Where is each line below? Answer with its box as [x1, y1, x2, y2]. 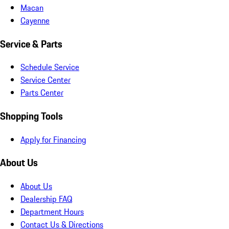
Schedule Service [20, 61, 79, 74]
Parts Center [20, 86, 63, 99]
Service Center [20, 74, 71, 86]
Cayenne [20, 14, 50, 27]
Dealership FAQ [20, 193, 72, 205]
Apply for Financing [20, 133, 86, 146]
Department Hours [20, 205, 84, 218]
